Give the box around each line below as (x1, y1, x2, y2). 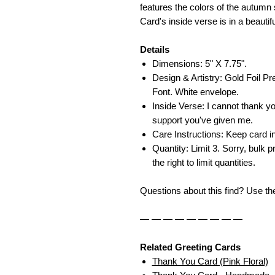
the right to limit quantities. (152, 157, 255, 168)
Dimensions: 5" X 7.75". (152, 58, 247, 69)
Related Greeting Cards (139, 242, 241, 253)
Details (139, 44, 169, 55)
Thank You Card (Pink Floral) (152, 256, 268, 267)
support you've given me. (152, 115, 253, 126)
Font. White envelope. (152, 87, 239, 98)
